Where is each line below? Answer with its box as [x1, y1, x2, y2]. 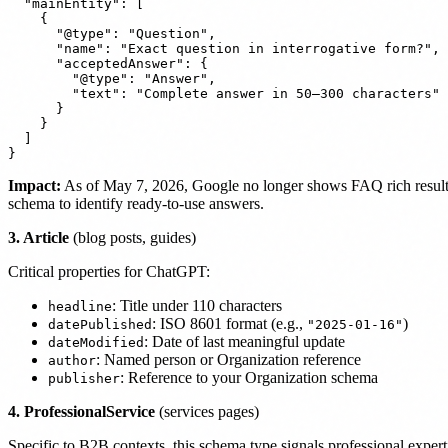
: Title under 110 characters [112, 296, 282, 314]
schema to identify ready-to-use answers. [8, 194, 264, 212]
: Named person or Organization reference [96, 350, 361, 368]
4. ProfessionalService [8, 402, 155, 420]
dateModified [48, 334, 144, 350]
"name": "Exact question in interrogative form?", [8, 40, 440, 56]
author [48, 352, 96, 368]
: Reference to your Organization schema [120, 368, 378, 386]
